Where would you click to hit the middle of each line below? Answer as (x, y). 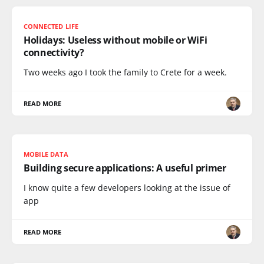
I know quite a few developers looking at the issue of (127, 188)
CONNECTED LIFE (51, 26)
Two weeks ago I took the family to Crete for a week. (125, 72)
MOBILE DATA (46, 154)
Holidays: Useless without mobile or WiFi (115, 40)
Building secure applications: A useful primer (125, 168)
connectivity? (54, 52)
